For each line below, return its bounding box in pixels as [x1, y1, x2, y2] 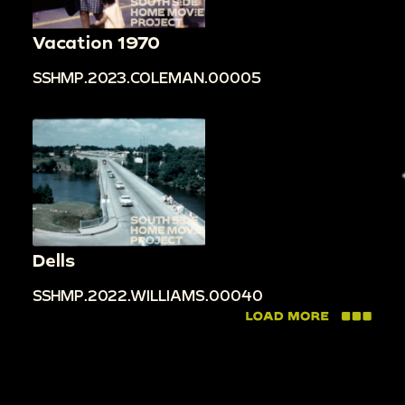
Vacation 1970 [33, 31, 160, 52]
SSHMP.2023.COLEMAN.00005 [33, 68, 261, 86]
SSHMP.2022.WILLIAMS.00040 [33, 287, 263, 305]
